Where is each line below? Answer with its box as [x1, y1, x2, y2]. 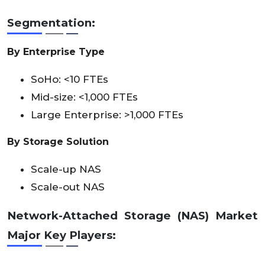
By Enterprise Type [7, 46, 105, 57]
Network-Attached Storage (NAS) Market [7, 208, 258, 222]
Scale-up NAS [31, 163, 101, 175]
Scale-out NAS [31, 180, 105, 193]
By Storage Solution [7, 135, 109, 147]
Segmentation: [7, 15, 95, 30]
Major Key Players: [7, 228, 116, 242]
